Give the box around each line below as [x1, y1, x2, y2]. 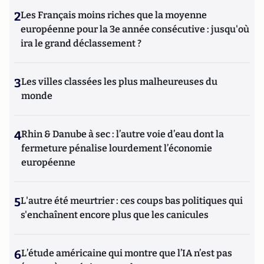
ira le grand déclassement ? [21, 38, 141, 49]
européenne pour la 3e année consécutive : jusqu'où [21, 24, 249, 35]
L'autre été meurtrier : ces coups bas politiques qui [21, 195, 243, 206]
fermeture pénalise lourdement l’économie [21, 143, 212, 154]
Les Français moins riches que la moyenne [21, 9, 207, 21]
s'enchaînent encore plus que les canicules [21, 209, 209, 220]
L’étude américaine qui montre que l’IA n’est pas [21, 247, 232, 259]
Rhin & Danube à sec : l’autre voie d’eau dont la [21, 128, 224, 140]
